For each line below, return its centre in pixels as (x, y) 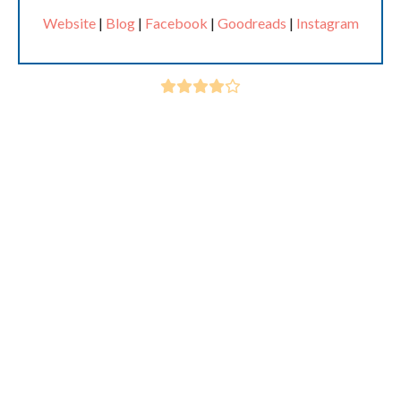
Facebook (176, 23)
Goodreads (252, 23)
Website (69, 23)
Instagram (327, 23)
